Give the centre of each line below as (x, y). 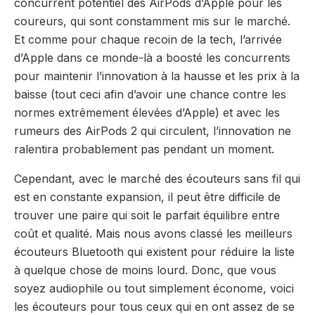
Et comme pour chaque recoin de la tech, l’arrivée (148, 39)
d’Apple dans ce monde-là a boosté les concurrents (152, 57)
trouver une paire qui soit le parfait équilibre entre (147, 215)
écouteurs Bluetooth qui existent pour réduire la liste (154, 251)
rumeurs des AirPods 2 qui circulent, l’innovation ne (153, 130)
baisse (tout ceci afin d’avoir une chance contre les (150, 94)
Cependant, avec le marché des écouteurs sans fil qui (157, 178)
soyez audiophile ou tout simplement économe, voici (154, 288)
